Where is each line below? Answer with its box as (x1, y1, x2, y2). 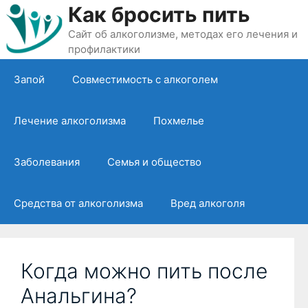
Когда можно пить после (21, 258, 267, 283)
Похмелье (153, 113, 204, 127)
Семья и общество (107, 155, 201, 168)
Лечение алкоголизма (14, 113, 126, 127)
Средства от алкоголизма (14, 196, 143, 210)
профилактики (67, 42, 140, 56)
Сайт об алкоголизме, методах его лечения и (67, 27, 298, 41)
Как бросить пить (67, 1, 250, 27)
